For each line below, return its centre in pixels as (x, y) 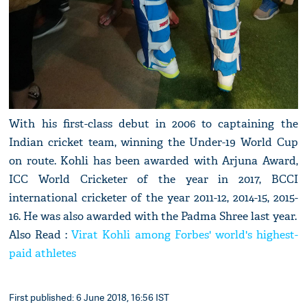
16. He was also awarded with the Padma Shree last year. (153, 216)
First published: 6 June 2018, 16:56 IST (89, 297)
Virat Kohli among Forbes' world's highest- (185, 235)
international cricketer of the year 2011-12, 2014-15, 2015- (153, 198)
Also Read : (40, 235)
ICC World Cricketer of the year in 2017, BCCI (153, 179)
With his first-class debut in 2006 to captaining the (153, 124)
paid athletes (43, 253)
